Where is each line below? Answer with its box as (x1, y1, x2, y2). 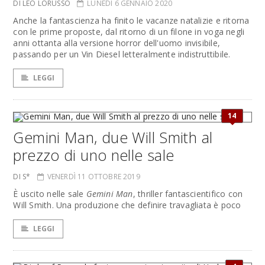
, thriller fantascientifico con (132, 188, 243, 199)
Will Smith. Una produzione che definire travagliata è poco (13, 199, 241, 211)
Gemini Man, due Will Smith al (13, 127, 213, 147)
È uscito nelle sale (13, 188, 86, 199)
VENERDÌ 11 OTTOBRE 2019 (47, 172, 140, 182)
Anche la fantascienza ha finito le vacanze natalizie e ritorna (13, 15, 250, 26)
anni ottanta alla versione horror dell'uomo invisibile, (13, 37, 220, 49)
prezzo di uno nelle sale (13, 145, 174, 165)
